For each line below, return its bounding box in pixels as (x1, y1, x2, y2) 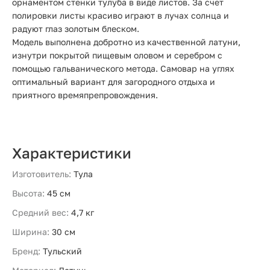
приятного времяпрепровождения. (12, 90, 160, 100)
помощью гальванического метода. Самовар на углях (12, 63, 234, 74)
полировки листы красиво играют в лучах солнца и (12, 10, 229, 20)
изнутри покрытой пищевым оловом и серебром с (12, 50, 222, 60)
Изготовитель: (12, 169, 71, 179)
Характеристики (12, 144, 131, 162)
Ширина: (12, 227, 49, 237)
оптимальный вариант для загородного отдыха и (12, 77, 215, 87)
